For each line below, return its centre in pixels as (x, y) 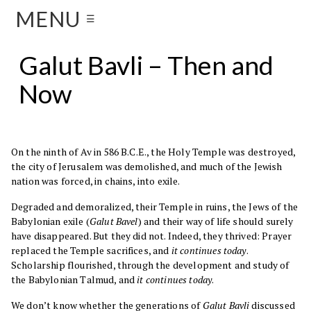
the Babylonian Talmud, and (74, 280)
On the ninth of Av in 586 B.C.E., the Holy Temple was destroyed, (153, 152)
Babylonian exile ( (50, 221)
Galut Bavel (114, 221)
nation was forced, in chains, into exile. (96, 181)
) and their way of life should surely (216, 221)
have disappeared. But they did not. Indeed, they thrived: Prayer (152, 236)
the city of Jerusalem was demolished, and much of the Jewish (147, 167)
